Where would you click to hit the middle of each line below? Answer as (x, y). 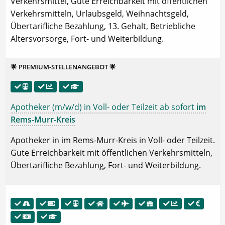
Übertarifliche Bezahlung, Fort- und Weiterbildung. (106, 165)
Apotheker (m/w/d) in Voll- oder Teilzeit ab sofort (103, 107)
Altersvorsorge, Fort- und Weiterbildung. (87, 38)
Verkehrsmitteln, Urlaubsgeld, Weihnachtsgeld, (100, 13)
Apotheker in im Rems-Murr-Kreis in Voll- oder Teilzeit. (113, 140)
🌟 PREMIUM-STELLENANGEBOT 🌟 (63, 67)
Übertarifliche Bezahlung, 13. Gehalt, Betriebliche (103, 26)
